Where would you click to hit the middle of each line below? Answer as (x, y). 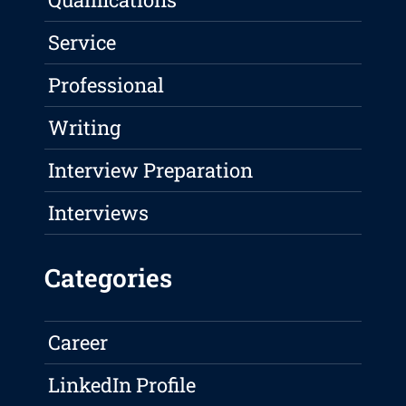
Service (82, 43)
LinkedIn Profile (122, 385)
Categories (109, 278)
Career (78, 343)
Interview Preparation (151, 170)
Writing (85, 128)
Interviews (99, 213)
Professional (106, 85)
